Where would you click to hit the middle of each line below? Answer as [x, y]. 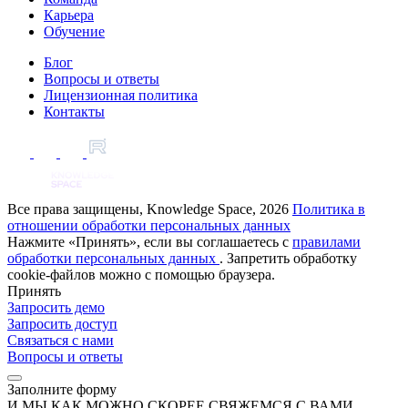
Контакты [74, 112]
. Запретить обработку [288, 258]
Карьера [69, 15]
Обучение [74, 31]
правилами [326, 242]
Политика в [329, 209]
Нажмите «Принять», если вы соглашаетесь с [150, 242]
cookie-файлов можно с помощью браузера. [141, 275]
